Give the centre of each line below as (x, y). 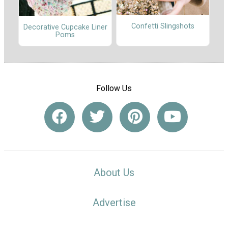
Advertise (114, 202)
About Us (114, 172)
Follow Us (114, 89)
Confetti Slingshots (163, 26)
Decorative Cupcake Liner (65, 27)
